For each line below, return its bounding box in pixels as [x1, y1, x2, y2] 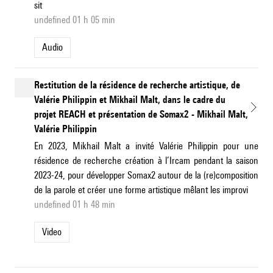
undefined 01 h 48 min [34, 199, 115, 211]
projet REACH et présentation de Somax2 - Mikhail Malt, [34, 108, 248, 121]
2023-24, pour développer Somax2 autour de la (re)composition [34, 169, 258, 182]
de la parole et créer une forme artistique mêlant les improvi [34, 184, 248, 196]
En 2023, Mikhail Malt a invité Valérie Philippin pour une [34, 140, 258, 152]
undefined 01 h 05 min [34, 14, 115, 26]
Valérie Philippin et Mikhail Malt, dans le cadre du [34, 94, 225, 106]
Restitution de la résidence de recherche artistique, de [34, 79, 240, 91]
